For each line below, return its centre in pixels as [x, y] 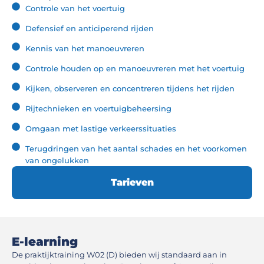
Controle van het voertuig [75, 8]
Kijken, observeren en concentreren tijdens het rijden [130, 88]
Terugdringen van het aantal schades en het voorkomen [136, 148]
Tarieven [132, 182]
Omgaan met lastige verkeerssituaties [100, 128]
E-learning [45, 242]
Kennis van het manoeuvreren [85, 48]
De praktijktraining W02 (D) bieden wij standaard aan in [119, 255]
